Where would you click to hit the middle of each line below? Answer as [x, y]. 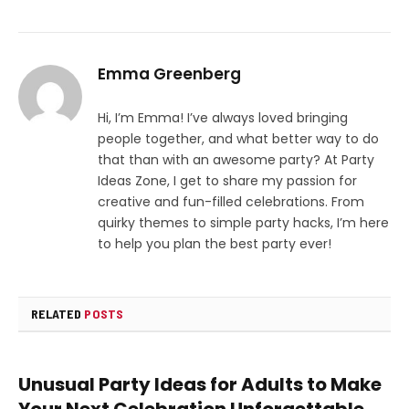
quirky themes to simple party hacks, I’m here [243, 222]
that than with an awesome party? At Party [236, 159]
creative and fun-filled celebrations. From [231, 201]
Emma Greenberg [169, 73]
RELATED [58, 313]
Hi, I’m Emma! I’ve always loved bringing [223, 117]
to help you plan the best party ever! [215, 243]
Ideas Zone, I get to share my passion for [227, 180]
